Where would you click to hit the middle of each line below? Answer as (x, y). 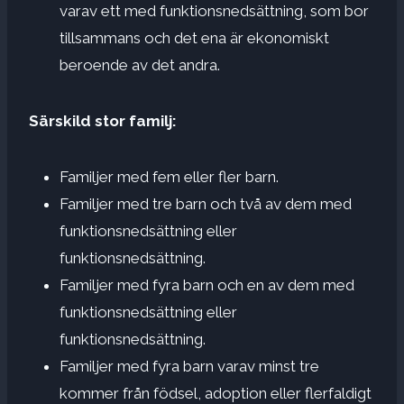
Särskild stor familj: (103, 120)
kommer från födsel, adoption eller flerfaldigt (216, 393)
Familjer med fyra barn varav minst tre (189, 366)
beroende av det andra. (140, 64)
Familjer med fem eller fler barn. (169, 176)
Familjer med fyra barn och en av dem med (207, 285)
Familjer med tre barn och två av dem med (206, 203)
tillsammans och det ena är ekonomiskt (194, 37)
